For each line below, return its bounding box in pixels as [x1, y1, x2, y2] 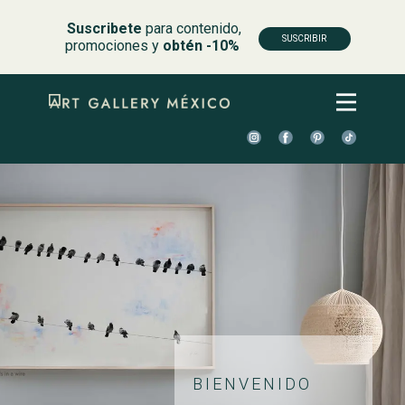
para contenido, [142, 20, 241, 37]
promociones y [65, 37, 159, 54]
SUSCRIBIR [282, 33, 326, 43]
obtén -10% [159, 37, 240, 54]
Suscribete [67, 20, 142, 37]
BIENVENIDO [193, 374, 312, 393]
